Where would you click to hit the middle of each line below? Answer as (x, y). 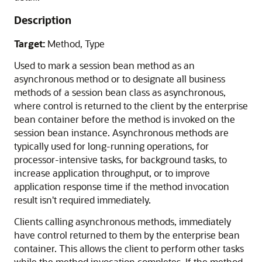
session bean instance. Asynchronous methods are (121, 132)
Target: (30, 44)
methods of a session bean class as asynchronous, (120, 92)
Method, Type (75, 44)
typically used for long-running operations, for (111, 146)
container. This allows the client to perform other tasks (129, 248)
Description (43, 20)
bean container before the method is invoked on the (125, 119)
